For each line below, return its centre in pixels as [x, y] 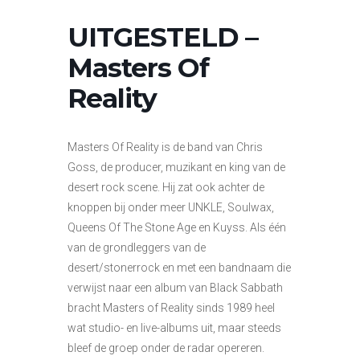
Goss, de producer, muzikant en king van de [176, 167]
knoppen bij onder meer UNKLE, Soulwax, [171, 207]
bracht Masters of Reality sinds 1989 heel [171, 307]
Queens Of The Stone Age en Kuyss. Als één [177, 227]
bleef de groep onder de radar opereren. [166, 348]
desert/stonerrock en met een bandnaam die [179, 267]
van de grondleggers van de [137, 247]
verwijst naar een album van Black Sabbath [175, 287]
